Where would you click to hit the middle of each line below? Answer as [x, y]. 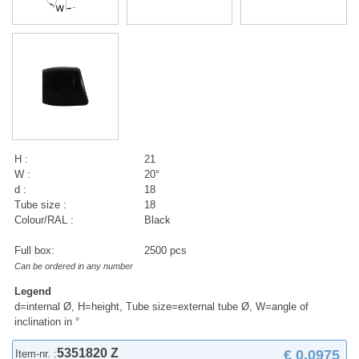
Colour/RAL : [44, 220]
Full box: [35, 250]
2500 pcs [166, 250]
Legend [33, 292]
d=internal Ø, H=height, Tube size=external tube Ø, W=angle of [162, 307]
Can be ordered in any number [74, 266]
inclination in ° [47, 322]
